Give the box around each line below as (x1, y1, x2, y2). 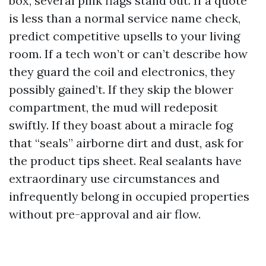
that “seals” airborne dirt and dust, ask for (9, 135, 243, 151)
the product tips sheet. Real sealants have (9, 153, 242, 169)
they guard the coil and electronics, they (9, 64, 235, 80)
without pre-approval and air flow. (9, 207, 201, 222)
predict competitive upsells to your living (9, 28, 240, 44)
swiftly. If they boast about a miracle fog (9, 118, 233, 133)
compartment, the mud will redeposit (9, 100, 218, 115)
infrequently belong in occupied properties (9, 189, 249, 204)
